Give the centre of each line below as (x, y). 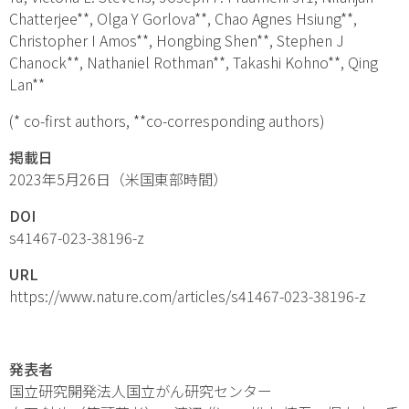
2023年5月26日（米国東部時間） (118, 178)
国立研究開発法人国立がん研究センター (141, 390)
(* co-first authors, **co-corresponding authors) (167, 120)
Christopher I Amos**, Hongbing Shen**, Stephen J (177, 40)
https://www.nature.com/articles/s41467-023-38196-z (188, 295)
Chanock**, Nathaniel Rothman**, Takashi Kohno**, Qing (194, 62)
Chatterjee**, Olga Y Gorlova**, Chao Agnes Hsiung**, (183, 18)
